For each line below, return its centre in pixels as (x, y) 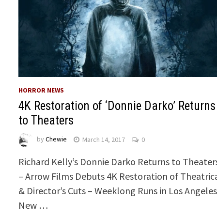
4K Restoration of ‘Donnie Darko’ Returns (117, 106)
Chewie (56, 139)
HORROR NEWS (41, 90)
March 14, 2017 (104, 139)
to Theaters (46, 121)
